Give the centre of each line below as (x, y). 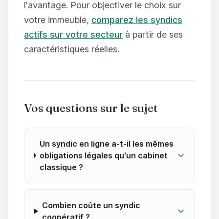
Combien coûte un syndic (91, 206)
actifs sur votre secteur (73, 35)
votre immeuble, (58, 20)
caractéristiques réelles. (72, 49)
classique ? (62, 167)
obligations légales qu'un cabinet (104, 156)
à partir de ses (153, 35)
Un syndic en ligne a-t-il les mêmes (107, 144)
